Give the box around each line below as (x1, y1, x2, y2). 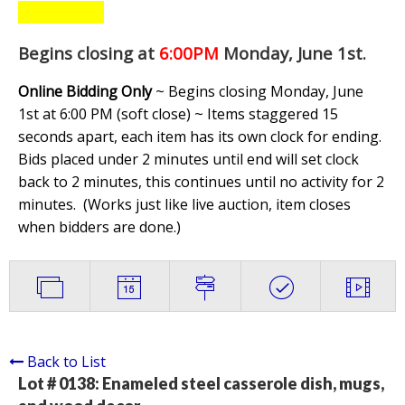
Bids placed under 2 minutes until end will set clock (18, 149, 359, 170)
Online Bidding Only (18, 81, 152, 102)
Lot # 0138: (18, 373, 102, 394)
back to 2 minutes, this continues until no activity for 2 (18, 172, 384, 193)
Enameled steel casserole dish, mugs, (102, 373, 384, 394)
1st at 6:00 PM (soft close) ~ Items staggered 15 (18, 104, 338, 125)
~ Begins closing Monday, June (152, 81, 363, 102)
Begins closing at (18, 42, 155, 65)
